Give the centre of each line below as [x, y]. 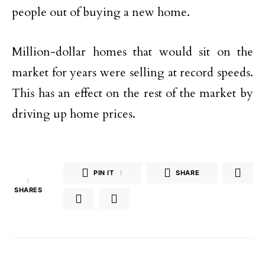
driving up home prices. [74, 114]
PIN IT [104, 172]
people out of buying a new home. [101, 12]
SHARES [28, 190]
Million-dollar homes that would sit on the [132, 52]
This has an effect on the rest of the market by [132, 93]
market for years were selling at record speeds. [132, 72]
